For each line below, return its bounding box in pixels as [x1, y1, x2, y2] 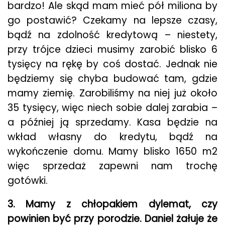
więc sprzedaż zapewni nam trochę [8, 159, 217, 173]
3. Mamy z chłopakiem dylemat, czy [8, 197, 217, 211]
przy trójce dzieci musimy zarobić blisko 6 [8, 43, 217, 56]
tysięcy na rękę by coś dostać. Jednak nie [8, 57, 217, 71]
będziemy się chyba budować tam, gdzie [8, 72, 217, 85]
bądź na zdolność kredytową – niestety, [8, 28, 217, 42]
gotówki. [8, 174, 48, 187]
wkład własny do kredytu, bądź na [8, 130, 217, 144]
